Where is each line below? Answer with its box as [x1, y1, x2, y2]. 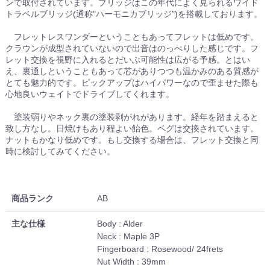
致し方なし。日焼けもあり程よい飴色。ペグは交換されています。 [5, 124, 259, 134]
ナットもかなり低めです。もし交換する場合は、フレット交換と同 [5, 135, 259, 145]
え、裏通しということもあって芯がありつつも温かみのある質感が [5, 66, 259, 77]
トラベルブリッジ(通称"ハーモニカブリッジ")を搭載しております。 [5, 9, 263, 19]
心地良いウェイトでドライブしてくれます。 [5, 89, 175, 99]
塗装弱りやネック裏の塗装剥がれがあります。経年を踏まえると [5, 112, 259, 122]
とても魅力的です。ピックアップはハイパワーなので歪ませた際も [5, 78, 259, 88]
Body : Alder [97, 219, 143, 229]
